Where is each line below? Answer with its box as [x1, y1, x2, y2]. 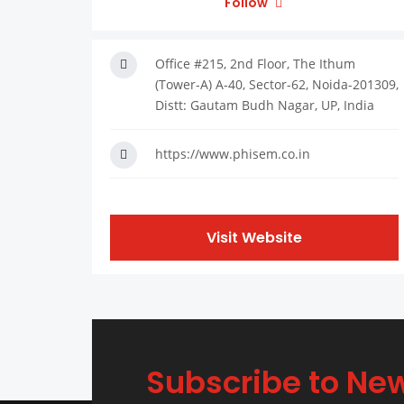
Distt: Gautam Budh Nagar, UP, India [155, 96, 374, 115]
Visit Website [207, 227, 302, 249]
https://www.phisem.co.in [155, 145, 310, 163]
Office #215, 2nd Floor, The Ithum [155, 55, 355, 73]
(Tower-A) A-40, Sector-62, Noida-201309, [155, 76, 399, 94]
